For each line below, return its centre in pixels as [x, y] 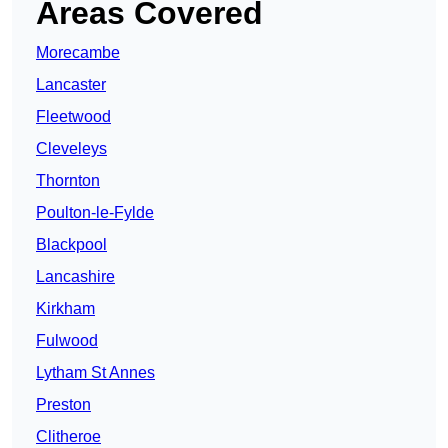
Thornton [68, 181]
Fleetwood [73, 117]
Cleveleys [71, 149]
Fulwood [67, 341]
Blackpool [71, 245]
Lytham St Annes [95, 373]
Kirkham [65, 309]
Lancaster [71, 85]
